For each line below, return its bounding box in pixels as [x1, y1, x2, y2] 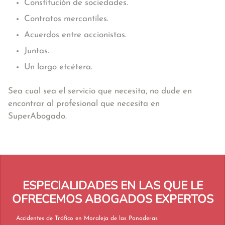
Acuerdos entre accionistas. [24, 31, 127, 39]
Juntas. [24, 47, 49, 55]
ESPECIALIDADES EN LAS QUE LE [22, 178, 203, 193]
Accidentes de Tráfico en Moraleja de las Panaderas [75, 215, 158, 221]
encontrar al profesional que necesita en [8, 99, 160, 108]
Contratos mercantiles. [24, 15, 108, 23]
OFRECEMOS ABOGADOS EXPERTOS [12, 191, 213, 207]
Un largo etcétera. [24, 63, 92, 71]
